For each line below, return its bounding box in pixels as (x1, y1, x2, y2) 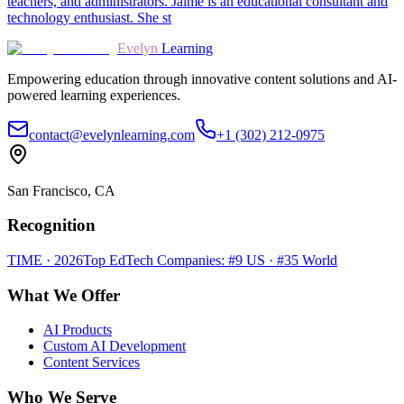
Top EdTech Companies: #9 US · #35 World (83, 252, 337, 269)
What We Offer (7, 285, 120, 305)
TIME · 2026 (7, 252, 83, 269)
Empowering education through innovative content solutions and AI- (7, 70, 397, 87)
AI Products (43, 322, 112, 338)
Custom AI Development (43, 338, 186, 354)
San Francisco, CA (7, 182, 115, 198)
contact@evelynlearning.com (29, 126, 195, 142)
